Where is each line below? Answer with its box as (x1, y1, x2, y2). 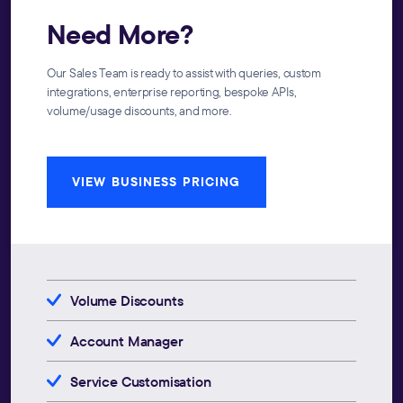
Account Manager (70, 332, 184, 351)
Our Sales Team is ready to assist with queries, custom (47, 65, 321, 82)
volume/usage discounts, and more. (47, 103, 232, 120)
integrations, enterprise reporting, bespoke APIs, (47, 84, 297, 101)
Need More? (47, 17, 193, 52)
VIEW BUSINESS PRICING (72, 174, 241, 191)
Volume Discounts (70, 291, 184, 310)
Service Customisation (70, 372, 211, 391)
